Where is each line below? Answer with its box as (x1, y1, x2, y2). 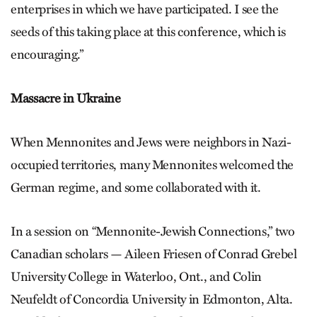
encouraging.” (11, 46, 83, 62)
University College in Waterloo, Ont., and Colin (11, 268, 263, 284)
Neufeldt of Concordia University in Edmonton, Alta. (11, 291, 293, 307)
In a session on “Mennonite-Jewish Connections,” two (11, 223, 295, 239)
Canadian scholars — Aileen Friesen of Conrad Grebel (11, 246, 297, 262)
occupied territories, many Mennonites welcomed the (11, 156, 294, 173)
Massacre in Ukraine (11, 90, 121, 106)
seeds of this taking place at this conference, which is (11, 23, 286, 40)
